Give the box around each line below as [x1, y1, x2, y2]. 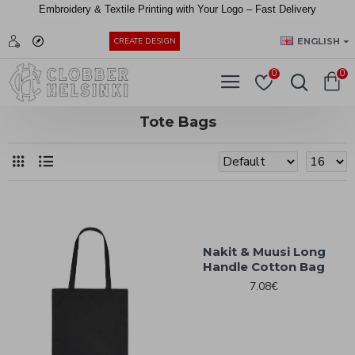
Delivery [279, 3, 316, 15]
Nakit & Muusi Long [202, 244, 326, 259]
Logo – [221, 3, 255, 15]
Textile [105, 3, 138, 15]
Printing [138, 3, 176, 15]
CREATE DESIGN [113, 36, 176, 48]
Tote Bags [139, 113, 216, 131]
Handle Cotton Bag [203, 259, 326, 274]
